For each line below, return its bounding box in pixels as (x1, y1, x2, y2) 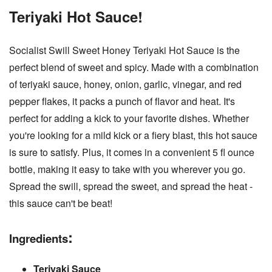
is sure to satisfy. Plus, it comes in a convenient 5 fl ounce (9, 144, 254, 159)
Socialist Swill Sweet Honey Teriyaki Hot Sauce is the (9, 42, 240, 57)
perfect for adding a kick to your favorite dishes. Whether (9, 110, 249, 125)
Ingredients (9, 229, 68, 246)
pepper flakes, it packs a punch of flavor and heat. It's (9, 93, 235, 108)
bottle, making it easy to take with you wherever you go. (9, 161, 245, 176)
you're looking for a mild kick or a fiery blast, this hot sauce (9, 127, 257, 142)
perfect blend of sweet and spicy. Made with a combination (9, 59, 259, 74)
